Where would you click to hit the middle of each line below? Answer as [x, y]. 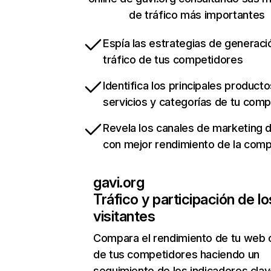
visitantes [124, 216]
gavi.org [119, 182]
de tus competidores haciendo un [176, 254]
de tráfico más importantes [197, 15]
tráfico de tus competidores [173, 60]
